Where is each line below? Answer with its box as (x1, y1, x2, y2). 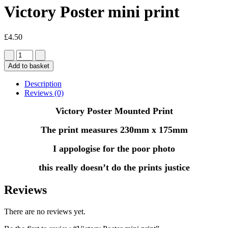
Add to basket (8, 62, 49, 70)
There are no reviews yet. (4, 207, 85, 216)
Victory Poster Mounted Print (55, 105, 173, 116)
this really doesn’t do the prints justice (38, 162, 190, 173)
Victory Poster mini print (4, 3, 180, 21)
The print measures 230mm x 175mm (40, 124, 188, 135)
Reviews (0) (24, 88, 64, 97)
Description (24, 79, 62, 88)
